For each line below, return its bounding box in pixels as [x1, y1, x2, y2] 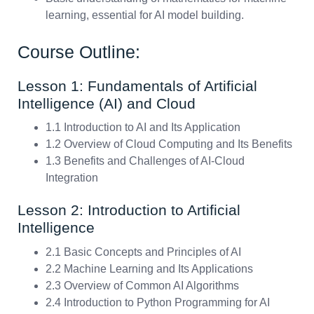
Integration [46, 172, 98, 184]
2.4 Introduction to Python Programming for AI [46, 296, 270, 308]
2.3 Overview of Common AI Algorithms [46, 279, 239, 292]
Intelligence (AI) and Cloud [18, 95, 196, 111]
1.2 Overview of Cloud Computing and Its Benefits [46, 138, 292, 151]
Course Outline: [18, 41, 140, 62]
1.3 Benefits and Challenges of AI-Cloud [46, 155, 245, 168]
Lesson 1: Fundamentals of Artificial [18, 77, 257, 94]
